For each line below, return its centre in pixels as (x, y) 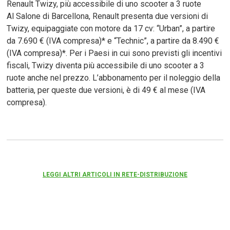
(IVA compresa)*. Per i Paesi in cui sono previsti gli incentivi (114, 53)
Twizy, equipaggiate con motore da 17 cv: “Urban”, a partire (111, 28)
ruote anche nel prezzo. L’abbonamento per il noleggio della (114, 78)
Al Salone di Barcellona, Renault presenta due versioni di (108, 16)
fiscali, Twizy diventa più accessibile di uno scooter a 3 (106, 65)
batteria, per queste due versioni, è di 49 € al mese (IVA (106, 90)
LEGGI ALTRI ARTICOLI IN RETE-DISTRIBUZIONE (115, 174)
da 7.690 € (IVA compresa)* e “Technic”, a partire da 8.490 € (113, 41)
